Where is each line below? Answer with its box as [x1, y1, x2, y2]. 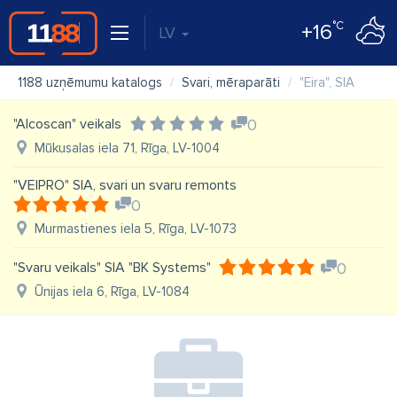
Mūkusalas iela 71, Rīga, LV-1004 [35, 140, 220, 156]
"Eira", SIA [300, 74, 354, 90]
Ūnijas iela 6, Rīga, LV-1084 [35, 284, 190, 300]
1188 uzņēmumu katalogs [18, 74, 162, 90]
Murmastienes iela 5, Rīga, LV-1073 [35, 221, 237, 237]
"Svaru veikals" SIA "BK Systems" [13, 259, 211, 276]
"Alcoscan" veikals [13, 115, 121, 133]
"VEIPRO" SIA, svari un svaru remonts [13, 176, 237, 194]
